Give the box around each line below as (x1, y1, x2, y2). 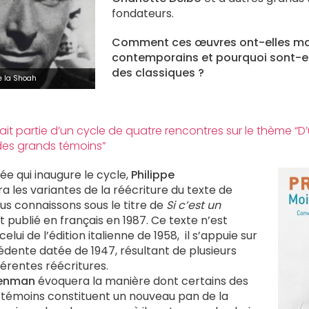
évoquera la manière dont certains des (35, 273, 248, 289)
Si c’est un (166, 197, 221, 213)
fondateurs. (112, 6, 174, 21)
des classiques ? (112, 65, 204, 81)
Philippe (131, 167, 175, 183)
